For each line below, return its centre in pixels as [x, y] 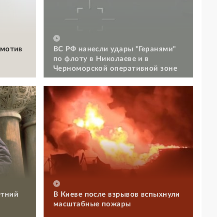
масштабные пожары [92, 204]
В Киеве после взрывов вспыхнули [117, 194]
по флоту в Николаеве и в [101, 59]
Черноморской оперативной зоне [116, 68]
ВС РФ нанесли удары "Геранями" [115, 49]
